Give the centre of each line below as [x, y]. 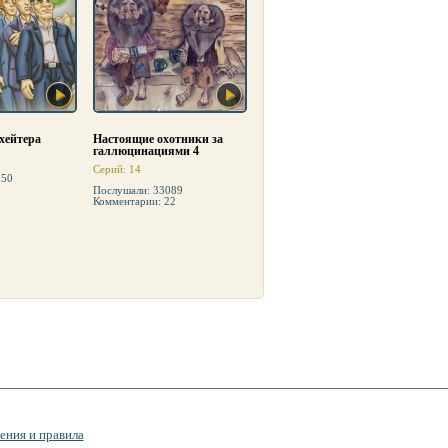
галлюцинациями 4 [146, 151]
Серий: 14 [117, 169]
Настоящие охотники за [158, 139]
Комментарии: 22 [134, 201]
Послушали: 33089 [138, 190]
